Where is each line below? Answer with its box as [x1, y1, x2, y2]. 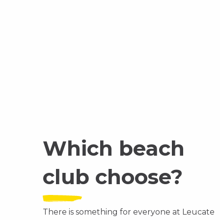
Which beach [43, 136, 185, 161]
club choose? [43, 164, 183, 190]
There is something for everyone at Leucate [43, 207, 215, 217]
